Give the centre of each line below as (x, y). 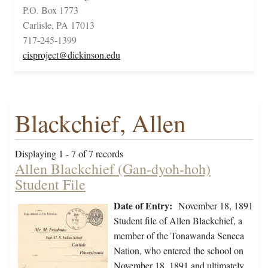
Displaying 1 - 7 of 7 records (69, 154)
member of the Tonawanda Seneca (179, 236)
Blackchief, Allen (100, 123)
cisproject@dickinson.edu (71, 55)
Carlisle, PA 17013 (59, 25)
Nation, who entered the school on (179, 251)
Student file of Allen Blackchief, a (178, 221)
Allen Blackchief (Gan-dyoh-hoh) (113, 169)
